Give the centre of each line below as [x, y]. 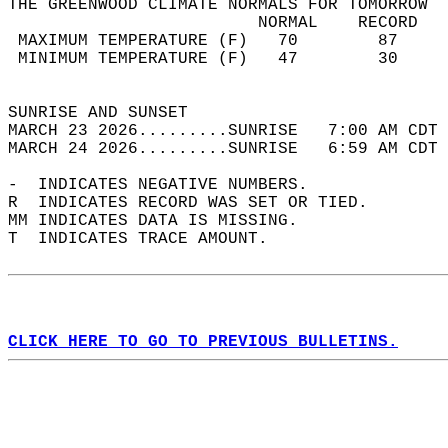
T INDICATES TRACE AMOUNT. [148, 239]
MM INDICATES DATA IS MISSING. [163, 221]
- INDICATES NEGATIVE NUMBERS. [168, 185]
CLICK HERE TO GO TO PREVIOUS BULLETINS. [203, 342]
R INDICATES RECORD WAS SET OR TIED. [198, 203]
